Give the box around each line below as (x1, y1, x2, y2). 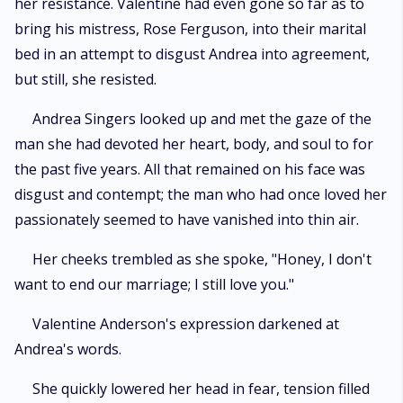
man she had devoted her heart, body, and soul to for (14, 134, 373, 154)
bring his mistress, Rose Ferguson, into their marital (14, 19, 366, 39)
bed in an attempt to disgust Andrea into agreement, (14, 44, 370, 64)
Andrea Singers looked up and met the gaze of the (32, 109, 372, 129)
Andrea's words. (14, 339, 121, 359)
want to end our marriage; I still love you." (14, 274, 294, 294)
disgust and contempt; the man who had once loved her (14, 184, 387, 204)
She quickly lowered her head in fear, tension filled (32, 379, 370, 399)
